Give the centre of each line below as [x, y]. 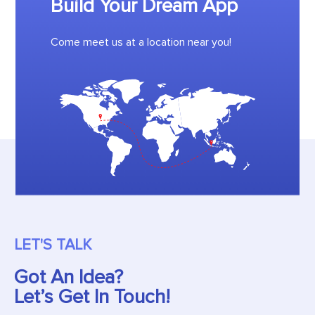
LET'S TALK [53, 245]
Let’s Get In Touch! [92, 296]
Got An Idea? [69, 277]
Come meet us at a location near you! [141, 43]
